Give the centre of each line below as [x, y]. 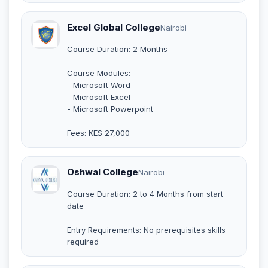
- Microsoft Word [99, 85]
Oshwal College [103, 172]
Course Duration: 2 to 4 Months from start [145, 194]
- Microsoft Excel [99, 97]
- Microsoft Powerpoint [110, 109]
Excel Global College [114, 27]
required [83, 241]
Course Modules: [99, 73]
